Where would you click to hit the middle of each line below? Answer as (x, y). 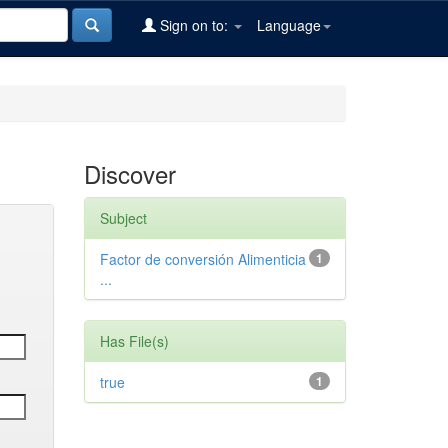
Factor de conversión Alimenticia (202, 259)
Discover (129, 173)
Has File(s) (134, 341)
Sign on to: (194, 25)
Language (289, 25)
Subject (123, 218)
